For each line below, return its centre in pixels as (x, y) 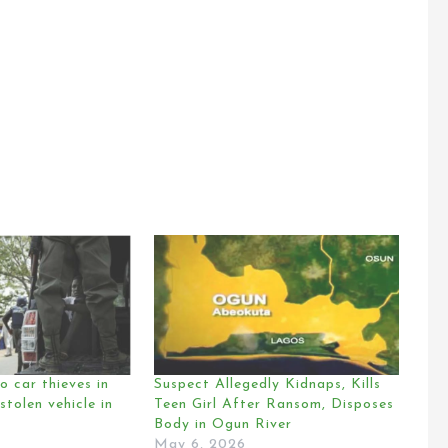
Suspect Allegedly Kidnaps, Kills (267, 385)
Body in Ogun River (222, 425)
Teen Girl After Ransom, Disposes (273, 405)
